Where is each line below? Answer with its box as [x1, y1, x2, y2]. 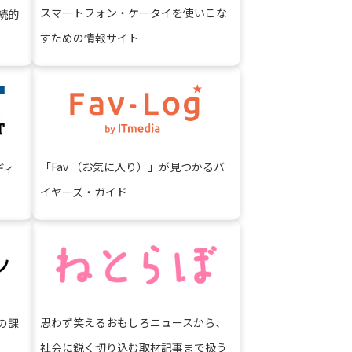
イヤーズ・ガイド [40, 184, 127, 200]
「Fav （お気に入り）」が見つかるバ [40, 159, 225, 175]
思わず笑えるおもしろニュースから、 [40, 313, 226, 330]
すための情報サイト [40, 30, 139, 46]
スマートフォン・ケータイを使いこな [40, 5, 227, 21]
